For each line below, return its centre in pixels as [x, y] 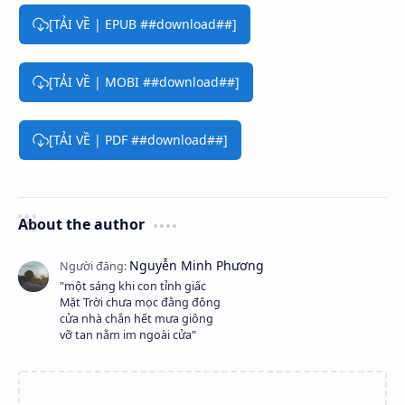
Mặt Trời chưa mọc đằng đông [140, 302]
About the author [81, 224]
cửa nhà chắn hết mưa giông [137, 319]
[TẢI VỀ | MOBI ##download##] [144, 81]
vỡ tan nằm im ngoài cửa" [128, 335]
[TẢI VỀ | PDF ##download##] [138, 139]
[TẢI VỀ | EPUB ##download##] [143, 24]
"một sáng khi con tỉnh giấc [133, 286]
